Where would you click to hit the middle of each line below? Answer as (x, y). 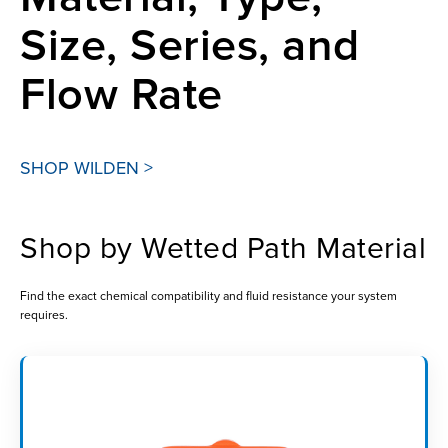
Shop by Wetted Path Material (223, 248)
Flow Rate (121, 95)
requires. (44, 315)
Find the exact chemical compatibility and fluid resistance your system (208, 296)
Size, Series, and (190, 46)
